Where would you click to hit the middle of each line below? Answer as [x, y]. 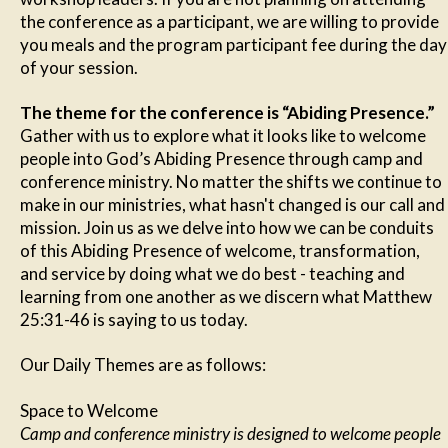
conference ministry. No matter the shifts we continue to [231, 181]
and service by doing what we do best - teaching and [212, 273]
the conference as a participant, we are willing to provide [229, 21]
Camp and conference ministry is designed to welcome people [230, 433]
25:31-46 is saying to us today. [134, 319]
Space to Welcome [89, 410]
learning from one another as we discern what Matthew [226, 296]
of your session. [79, 67]
